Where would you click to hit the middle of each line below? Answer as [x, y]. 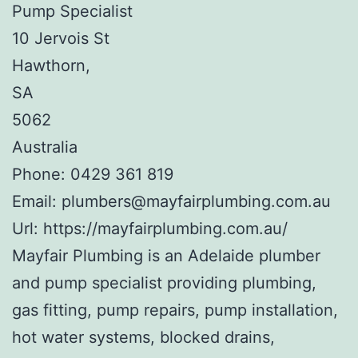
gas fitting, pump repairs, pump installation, [175, 310]
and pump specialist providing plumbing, [164, 282]
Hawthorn [49, 65]
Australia [45, 147]
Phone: [41, 174]
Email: [37, 201]
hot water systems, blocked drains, [143, 337]
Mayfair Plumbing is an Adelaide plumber [166, 255]
